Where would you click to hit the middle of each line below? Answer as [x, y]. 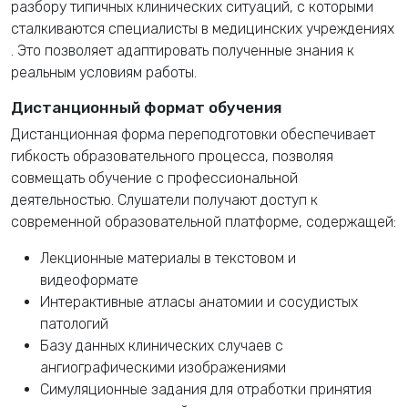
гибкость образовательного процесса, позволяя [172, 157]
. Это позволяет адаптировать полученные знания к [183, 51]
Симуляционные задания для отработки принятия [206, 390]
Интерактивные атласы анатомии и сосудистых [199, 302]
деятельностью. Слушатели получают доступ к [164, 200]
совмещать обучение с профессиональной [154, 178]
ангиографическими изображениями [163, 368]
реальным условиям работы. [104, 73]
